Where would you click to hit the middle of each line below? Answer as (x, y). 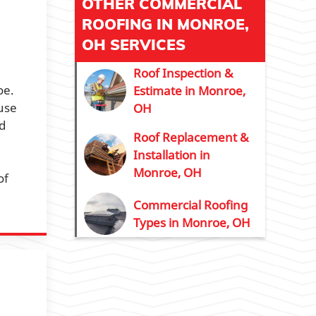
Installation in (172, 154)
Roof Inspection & (183, 73)
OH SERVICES (134, 44)
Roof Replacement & (191, 137)
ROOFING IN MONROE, (165, 24)
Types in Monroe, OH (192, 222)
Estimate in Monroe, (189, 90)
